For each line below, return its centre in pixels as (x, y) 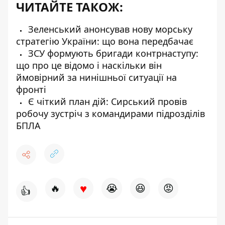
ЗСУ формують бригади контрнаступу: (112, 53)
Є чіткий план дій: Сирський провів (106, 101)
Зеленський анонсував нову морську (109, 29)
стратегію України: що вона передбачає (105, 41)
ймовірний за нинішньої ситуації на (96, 77)
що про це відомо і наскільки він (89, 65)
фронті (31, 89)
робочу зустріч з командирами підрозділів (110, 114)
